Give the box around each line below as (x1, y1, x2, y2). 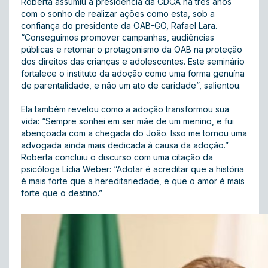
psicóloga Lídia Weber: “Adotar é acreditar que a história (21, 164, 244, 174)
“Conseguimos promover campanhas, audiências (21, 32, 214, 42)
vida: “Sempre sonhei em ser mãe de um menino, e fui (21, 116, 234, 126)
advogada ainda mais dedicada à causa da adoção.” (21, 140, 229, 150)
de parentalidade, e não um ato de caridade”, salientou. (21, 80, 241, 90)
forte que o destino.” (21, 188, 102, 198)
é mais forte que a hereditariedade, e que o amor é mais (21, 176, 245, 186)
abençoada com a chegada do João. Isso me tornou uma (21, 128, 247, 138)
